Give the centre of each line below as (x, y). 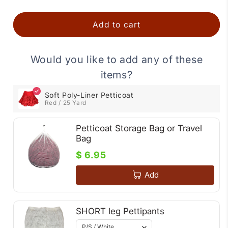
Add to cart (117, 24)
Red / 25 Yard (65, 103)
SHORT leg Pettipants (120, 211)
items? (117, 75)
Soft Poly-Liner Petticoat (89, 95)
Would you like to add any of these (117, 60)
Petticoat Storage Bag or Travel (139, 129)
